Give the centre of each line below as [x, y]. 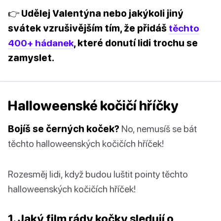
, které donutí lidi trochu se [136, 43]
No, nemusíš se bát [158, 129]
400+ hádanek [41, 43]
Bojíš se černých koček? [64, 129]
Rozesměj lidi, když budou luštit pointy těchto [98, 174]
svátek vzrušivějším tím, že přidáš [88, 28]
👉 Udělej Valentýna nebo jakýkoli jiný [96, 13]
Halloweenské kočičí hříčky [93, 106]
